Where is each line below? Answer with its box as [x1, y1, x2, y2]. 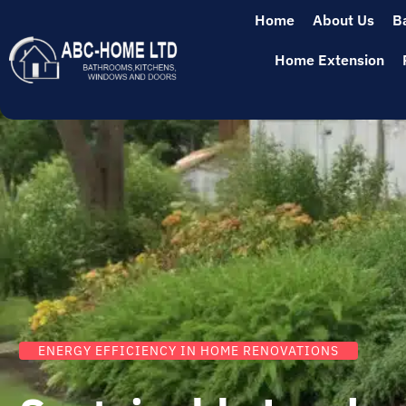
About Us [312, 11, 374, 29]
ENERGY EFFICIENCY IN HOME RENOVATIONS [38, 343, 339, 359]
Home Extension [274, 51, 384, 69]
